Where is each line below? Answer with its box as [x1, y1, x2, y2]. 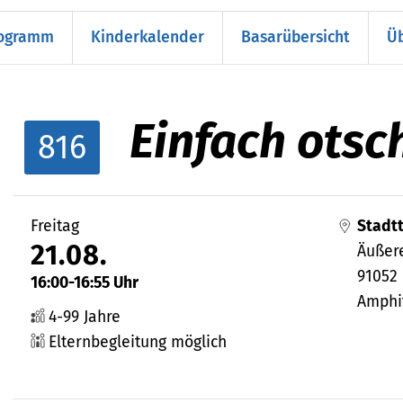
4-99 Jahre [49, 307, 121, 327]
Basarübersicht [240, 27, 350, 47]
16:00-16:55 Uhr [31, 273, 139, 292]
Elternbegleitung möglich [49, 332, 227, 352]
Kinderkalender [90, 27, 204, 47]
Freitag [31, 216, 79, 236]
